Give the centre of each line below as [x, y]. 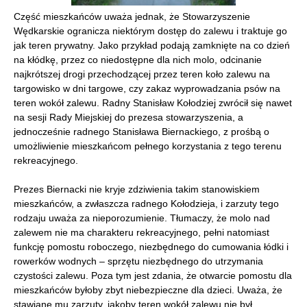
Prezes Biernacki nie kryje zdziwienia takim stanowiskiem [137, 189]
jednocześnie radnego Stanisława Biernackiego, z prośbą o [142, 132]
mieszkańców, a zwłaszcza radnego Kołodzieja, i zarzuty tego [146, 204]
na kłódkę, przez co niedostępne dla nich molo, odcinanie [138, 60]
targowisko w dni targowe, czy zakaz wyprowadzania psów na [147, 88]
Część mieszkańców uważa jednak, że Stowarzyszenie [132, 16]
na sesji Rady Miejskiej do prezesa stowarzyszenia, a [128, 117]
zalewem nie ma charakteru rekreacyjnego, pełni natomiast [142, 232]
